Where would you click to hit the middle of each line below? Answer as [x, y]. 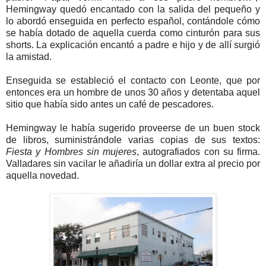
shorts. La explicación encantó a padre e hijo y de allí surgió [133, 45]
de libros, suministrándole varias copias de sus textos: [133, 140]
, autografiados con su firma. [198, 151]
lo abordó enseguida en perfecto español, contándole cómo [133, 21]
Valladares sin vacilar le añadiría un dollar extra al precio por [133, 163]
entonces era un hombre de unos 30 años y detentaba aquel [133, 92]
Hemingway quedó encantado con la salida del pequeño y [133, 9]
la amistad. [29, 56]
